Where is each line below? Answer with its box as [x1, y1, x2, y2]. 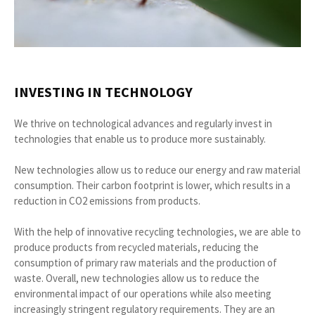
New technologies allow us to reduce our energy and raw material [14, 162, 300, 176]
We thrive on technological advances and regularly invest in [14, 116, 272, 130]
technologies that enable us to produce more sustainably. [14, 131, 266, 146]
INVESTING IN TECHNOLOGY [14, 82, 193, 101]
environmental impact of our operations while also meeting [14, 286, 271, 300]
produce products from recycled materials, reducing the [14, 240, 259, 254]
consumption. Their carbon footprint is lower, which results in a [14, 178, 290, 192]
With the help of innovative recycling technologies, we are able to [14, 224, 301, 238]
